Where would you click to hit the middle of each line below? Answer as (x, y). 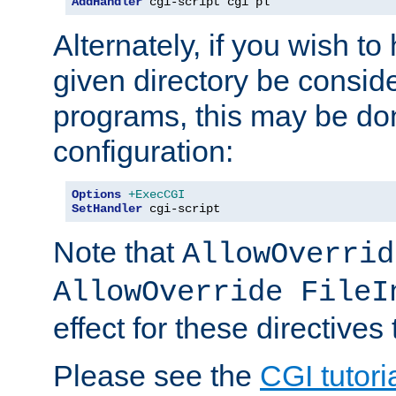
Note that (118, 251)
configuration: (143, 151)
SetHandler (107, 208)
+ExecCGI (156, 194)
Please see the (156, 375)
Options (96, 194)
